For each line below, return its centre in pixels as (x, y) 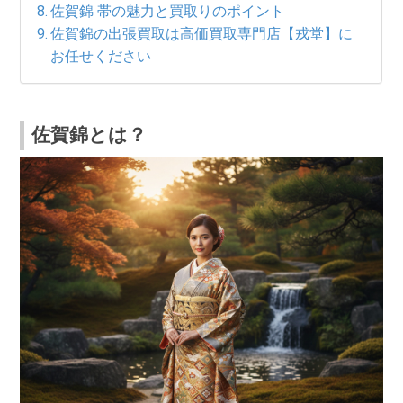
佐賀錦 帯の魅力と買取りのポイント (167, 11)
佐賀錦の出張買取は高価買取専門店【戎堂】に (201, 33)
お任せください (100, 56)
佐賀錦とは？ (90, 134)
